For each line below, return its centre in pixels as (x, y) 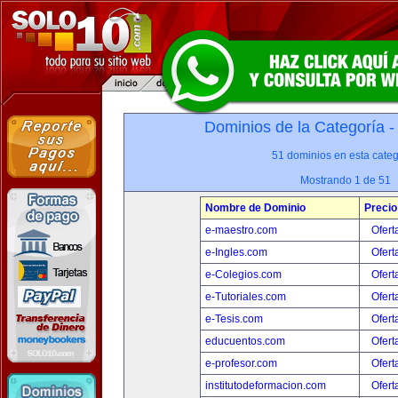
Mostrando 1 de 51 (346, 180)
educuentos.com (245, 341)
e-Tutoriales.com (246, 297)
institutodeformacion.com (266, 386)
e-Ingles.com (236, 252)
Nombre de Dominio (255, 208)
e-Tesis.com (234, 319)
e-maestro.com (241, 230)
